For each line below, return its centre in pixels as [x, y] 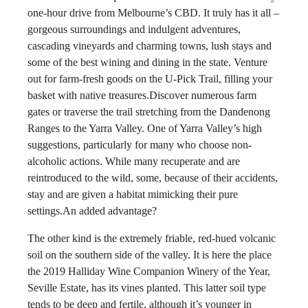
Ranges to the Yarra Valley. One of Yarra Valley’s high [145, 128]
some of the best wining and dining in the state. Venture [147, 62]
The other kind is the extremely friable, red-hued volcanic [152, 238]
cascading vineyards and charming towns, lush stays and [150, 46]
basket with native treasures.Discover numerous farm [142, 95]
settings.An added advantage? [92, 211]
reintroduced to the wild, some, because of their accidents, [153, 178]
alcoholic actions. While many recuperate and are [134, 161]
